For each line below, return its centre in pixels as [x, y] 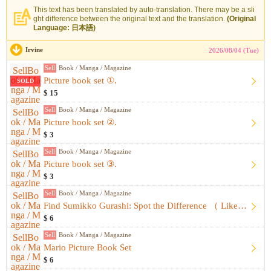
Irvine [34, 50]
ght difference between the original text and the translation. [130, 19]
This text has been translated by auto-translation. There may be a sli [144, 10]
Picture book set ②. [80, 122]
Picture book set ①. [80, 80]
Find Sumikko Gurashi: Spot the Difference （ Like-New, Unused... [242, 206]
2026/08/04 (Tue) [234, 50]
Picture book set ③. [80, 164]
